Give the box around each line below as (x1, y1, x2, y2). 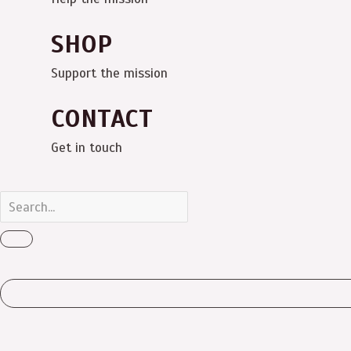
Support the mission (51, 65, 168, 81)
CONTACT (51, 103, 153, 134)
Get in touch (51, 139, 122, 156)
